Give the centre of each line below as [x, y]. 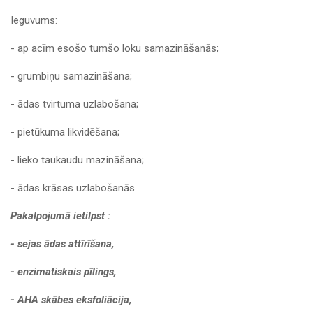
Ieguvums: [34, 20]
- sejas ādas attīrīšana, [63, 243]
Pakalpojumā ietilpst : [60, 216]
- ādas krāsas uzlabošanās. [74, 188]
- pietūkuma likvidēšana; [65, 132]
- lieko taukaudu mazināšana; [77, 160]
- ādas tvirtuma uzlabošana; [74, 104]
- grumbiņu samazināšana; [71, 76]
